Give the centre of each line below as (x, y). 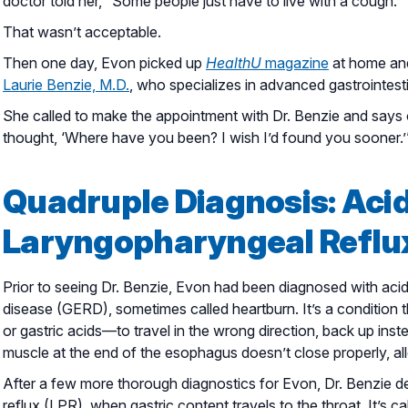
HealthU (234, 62)
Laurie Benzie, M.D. (66, 84)
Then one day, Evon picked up (104, 62)
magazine (295, 62)
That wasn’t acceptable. (82, 31)
